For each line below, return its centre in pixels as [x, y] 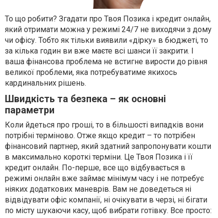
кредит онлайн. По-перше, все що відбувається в [95, 168]
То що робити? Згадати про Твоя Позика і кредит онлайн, [108, 19]
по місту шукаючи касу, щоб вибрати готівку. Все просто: [108, 211]
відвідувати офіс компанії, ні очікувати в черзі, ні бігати [106, 200]
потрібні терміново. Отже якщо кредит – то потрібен [100, 136]
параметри [30, 110]
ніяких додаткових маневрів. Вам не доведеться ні [98, 189]
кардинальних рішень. [45, 83]
